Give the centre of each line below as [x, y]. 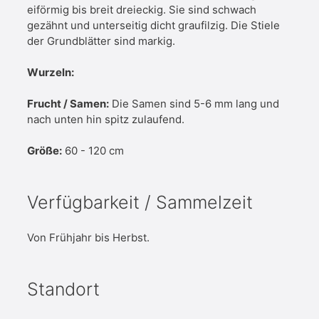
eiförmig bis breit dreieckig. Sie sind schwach [142, 9]
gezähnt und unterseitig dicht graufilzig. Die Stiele [153, 25]
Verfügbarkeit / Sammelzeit [140, 202]
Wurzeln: [51, 72]
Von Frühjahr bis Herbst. [88, 238]
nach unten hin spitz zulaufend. [106, 119]
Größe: [45, 150]
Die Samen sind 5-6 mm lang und [194, 103]
